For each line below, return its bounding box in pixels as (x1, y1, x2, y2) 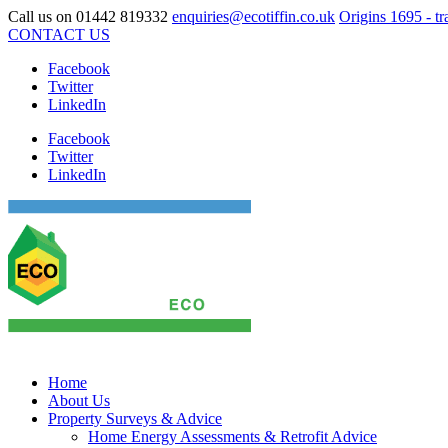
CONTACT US (8, 26, 110, 43)
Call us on (8, 8, 76, 25)
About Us (48, 392, 110, 409)
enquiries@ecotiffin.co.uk (172, 8, 335, 25)
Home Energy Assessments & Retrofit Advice (88, 428, 377, 445)
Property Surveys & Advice (48, 410, 222, 427)
